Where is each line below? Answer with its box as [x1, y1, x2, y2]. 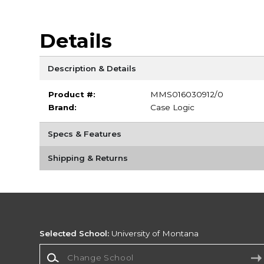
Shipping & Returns [47, 153, 128, 163]
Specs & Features [47, 129, 121, 139]
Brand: [48, 103, 77, 113]
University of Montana [109, 229, 199, 239]
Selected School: [39, 229, 110, 239]
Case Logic [150, 103, 194, 113]
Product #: [48, 90, 95, 100]
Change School [39, 245, 101, 255]
